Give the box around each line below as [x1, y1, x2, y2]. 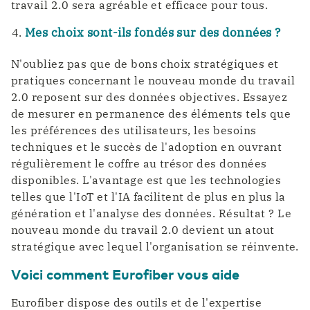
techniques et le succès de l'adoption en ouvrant [11, 139, 282, 154]
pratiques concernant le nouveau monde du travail [11, 73, 295, 87]
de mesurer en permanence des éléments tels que [11, 106, 291, 120]
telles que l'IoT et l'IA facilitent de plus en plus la [11, 189, 286, 203]
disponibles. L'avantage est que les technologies [11, 172, 282, 187]
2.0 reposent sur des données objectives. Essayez [11, 89, 288, 104]
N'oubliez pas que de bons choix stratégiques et [11, 56, 279, 71]
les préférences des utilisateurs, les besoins [11, 122, 257, 137]
